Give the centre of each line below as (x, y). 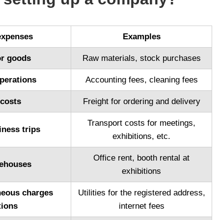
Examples (141, 37)
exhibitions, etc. (141, 137)
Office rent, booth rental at (141, 158)
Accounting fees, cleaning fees (141, 80)
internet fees (141, 206)
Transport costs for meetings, (141, 123)
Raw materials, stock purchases (141, 58)
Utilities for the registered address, (141, 193)
